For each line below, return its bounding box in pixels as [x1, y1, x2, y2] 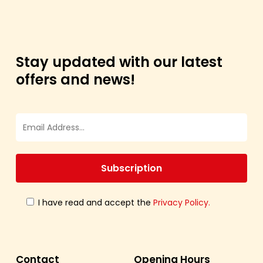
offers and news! [16, 69, 136, 89]
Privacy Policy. [153, 196, 211, 208]
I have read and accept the [38, 196, 154, 208]
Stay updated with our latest [16, 52, 223, 72]
